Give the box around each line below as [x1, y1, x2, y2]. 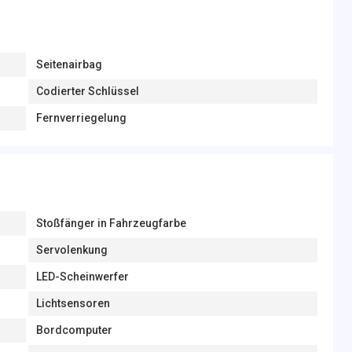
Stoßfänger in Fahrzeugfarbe [35, 217, 186, 229]
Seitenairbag [35, 58, 102, 71]
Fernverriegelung [35, 112, 126, 124]
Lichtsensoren [35, 297, 110, 310]
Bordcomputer [35, 324, 112, 336]
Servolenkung [35, 244, 108, 256]
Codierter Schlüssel [35, 85, 139, 97]
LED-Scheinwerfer [35, 270, 129, 283]
